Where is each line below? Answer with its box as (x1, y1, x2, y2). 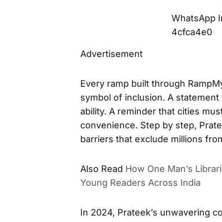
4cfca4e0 (171, 27, 212, 37)
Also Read (80, 164, 123, 174)
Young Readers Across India (80, 177, 201, 188)
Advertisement (80, 49, 143, 59)
